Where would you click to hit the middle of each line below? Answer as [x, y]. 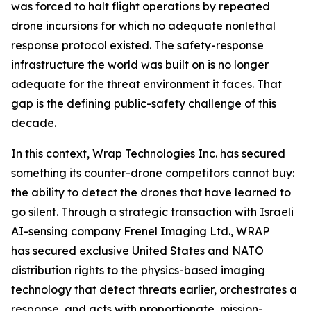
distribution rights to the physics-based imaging [138, 270]
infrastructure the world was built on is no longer [140, 65]
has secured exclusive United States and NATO [137, 251]
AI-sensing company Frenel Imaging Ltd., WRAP [140, 231]
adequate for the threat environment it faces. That [146, 84]
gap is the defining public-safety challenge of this [144, 103]
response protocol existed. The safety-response [137, 45]
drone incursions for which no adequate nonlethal [143, 26]
